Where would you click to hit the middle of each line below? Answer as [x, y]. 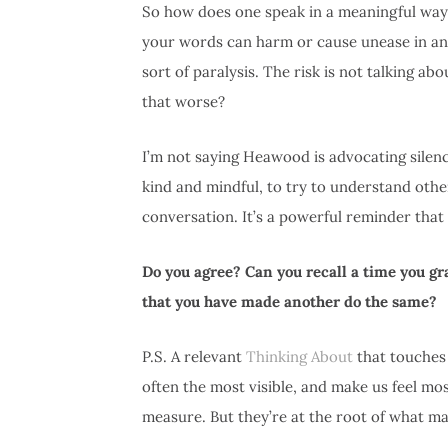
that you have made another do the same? [291, 302]
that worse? [183, 102]
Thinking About [299, 357]
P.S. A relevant [194, 357]
